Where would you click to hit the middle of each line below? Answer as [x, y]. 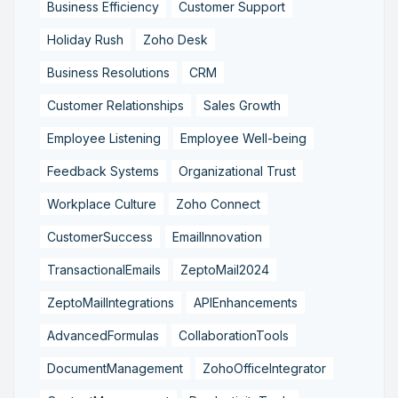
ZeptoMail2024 [225, 269]
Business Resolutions [108, 72]
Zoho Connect [218, 203]
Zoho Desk [175, 39]
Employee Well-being [243, 138]
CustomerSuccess [100, 236]
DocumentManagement [115, 368]
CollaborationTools [234, 335]
